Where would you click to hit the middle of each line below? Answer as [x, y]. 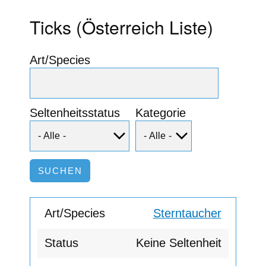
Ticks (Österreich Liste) [121, 27]
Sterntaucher [187, 213]
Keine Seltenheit [178, 243]
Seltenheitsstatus [75, 113]
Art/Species [60, 60]
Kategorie [161, 113]
